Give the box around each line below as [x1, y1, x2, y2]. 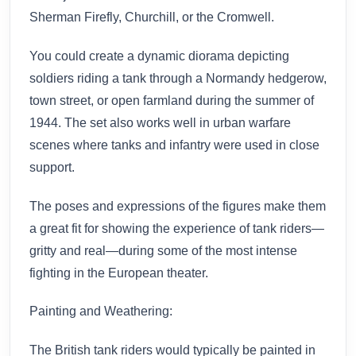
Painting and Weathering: [29, 304, 172, 319]
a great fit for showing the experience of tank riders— [29, 221, 324, 235]
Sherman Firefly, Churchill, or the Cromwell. [29, 10, 274, 24]
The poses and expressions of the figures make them [29, 199, 326, 213]
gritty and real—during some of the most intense [29, 243, 297, 257]
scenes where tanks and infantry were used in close [29, 137, 319, 152]
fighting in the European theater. [29, 265, 208, 280]
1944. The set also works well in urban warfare [29, 115, 291, 130]
